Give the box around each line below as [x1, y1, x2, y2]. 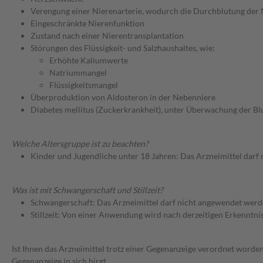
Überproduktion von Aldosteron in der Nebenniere [31, 92, 215, 103]
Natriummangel [49, 68, 107, 78]
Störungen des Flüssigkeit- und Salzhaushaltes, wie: [31, 43, 215, 53]
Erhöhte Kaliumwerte [49, 55, 128, 66]
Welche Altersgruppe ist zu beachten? [12, 139, 149, 149]
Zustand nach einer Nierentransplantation [31, 31, 184, 41]
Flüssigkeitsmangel [49, 80, 118, 90]
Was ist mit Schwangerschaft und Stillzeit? [12, 185, 163, 195]
